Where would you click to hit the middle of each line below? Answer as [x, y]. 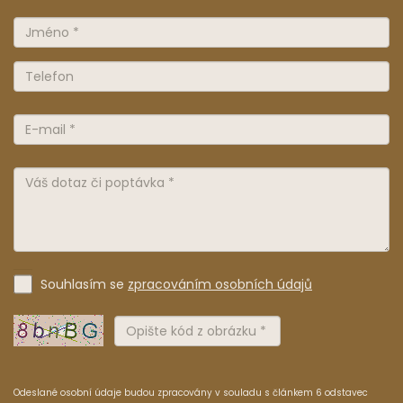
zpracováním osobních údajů [220, 284]
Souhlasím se [84, 284]
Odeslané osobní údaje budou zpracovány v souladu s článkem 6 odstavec [191, 393]
